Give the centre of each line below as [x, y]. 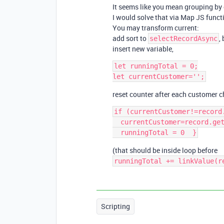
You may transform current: [156, 28]
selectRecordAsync [183, 39]
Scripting [115, 206]
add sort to [130, 38]
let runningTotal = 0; [156, 66]
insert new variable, [143, 49]
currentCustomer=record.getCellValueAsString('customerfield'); [116, 122]
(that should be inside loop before [165, 150]
